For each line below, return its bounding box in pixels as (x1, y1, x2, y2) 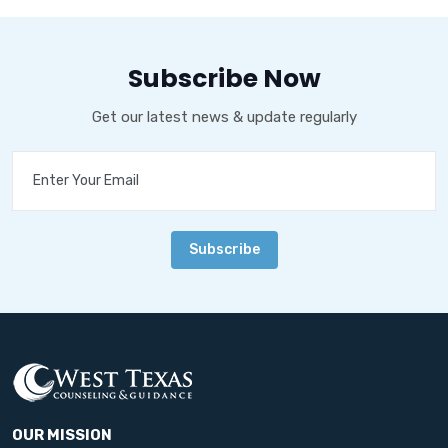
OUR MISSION (12, 425, 112, 444)
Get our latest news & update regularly (91, 107, 357, 126)
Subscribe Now (127, 60, 321, 96)
